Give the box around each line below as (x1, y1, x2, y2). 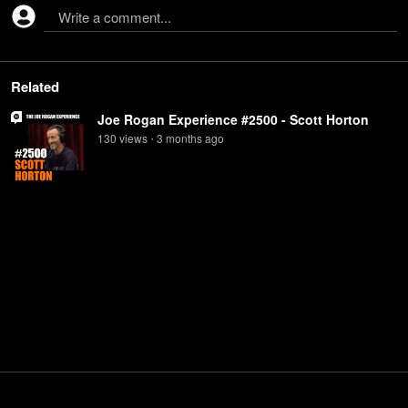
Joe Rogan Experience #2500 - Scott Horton (97, 110, 369, 128)
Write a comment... (58, 7, 171, 26)
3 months (157, 130, 202, 146)
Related (11, 76, 59, 97)
